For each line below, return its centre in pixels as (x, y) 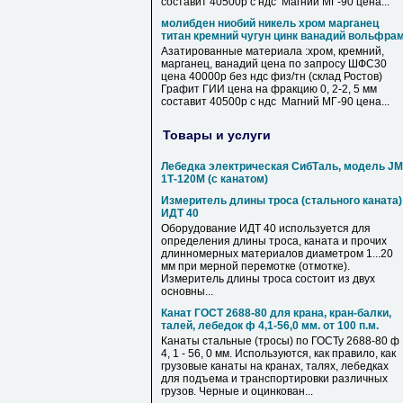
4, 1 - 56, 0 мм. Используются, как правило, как (278, 354)
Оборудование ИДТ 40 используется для (266, 228)
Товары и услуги (217, 134)
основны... (187, 291)
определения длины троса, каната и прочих (274, 241)
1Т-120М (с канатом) (215, 179)
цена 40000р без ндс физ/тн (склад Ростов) (272, 76)
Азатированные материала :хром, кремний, (273, 51)
